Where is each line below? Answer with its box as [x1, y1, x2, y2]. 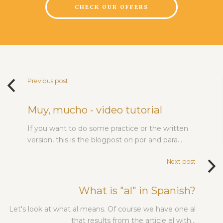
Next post [167, 157, 196, 165]
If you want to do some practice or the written [27, 123, 188, 133]
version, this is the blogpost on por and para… [27, 135, 182, 144]
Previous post [27, 77, 68, 85]
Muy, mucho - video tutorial [27, 103, 162, 116]
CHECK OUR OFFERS [75, 3, 148, 10]
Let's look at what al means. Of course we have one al [9, 204, 196, 214]
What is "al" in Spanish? [79, 184, 196, 197]
